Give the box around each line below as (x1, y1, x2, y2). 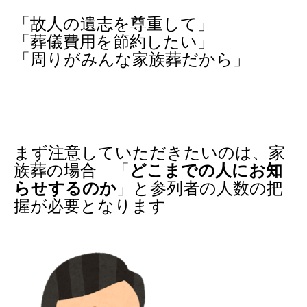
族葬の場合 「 (14, 162, 130, 180)
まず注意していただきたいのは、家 (14, 144, 285, 162)
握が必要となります (14, 197, 166, 215)
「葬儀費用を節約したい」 (14, 33, 214, 51)
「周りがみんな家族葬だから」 (14, 51, 249, 69)
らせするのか (14, 180, 116, 197)
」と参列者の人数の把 (116, 180, 283, 197)
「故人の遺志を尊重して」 (14, 15, 214, 33)
